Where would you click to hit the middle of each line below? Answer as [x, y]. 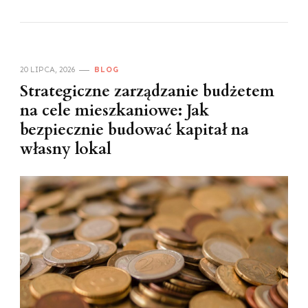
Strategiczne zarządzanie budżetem [147, 92]
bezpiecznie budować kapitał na [134, 130]
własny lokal [66, 150]
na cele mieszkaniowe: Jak [114, 111]
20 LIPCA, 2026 [48, 70]
